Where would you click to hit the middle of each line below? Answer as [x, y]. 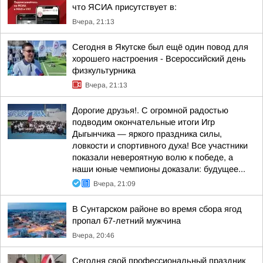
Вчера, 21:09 [114, 183]
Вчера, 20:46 [93, 235]
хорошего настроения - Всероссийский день [159, 58]
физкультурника [104, 70]
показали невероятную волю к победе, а [153, 157]
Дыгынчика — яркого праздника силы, [147, 134]
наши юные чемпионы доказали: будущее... [159, 169]
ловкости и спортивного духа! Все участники [160, 145]
